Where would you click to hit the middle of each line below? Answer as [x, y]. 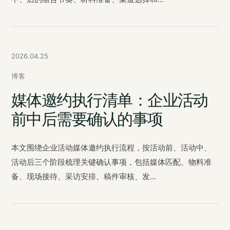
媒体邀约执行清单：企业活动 [110, 100]
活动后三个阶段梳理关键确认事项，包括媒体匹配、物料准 [111, 162]
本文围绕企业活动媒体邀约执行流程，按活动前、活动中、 [111, 148]
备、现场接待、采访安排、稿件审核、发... [84, 176]
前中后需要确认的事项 [87, 119]
